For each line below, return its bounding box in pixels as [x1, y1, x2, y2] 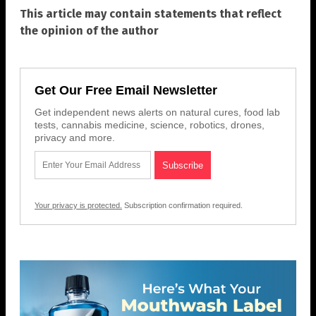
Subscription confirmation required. [122, 200, 243, 209]
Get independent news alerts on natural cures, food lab [35, 106, 280, 118]
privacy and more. [35, 131, 115, 143]
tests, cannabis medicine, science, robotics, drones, [35, 119, 265, 130]
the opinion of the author [20, 23, 159, 37]
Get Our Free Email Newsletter [35, 83, 217, 97]
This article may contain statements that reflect [20, 6, 281, 20]
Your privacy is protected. [35, 200, 122, 209]
